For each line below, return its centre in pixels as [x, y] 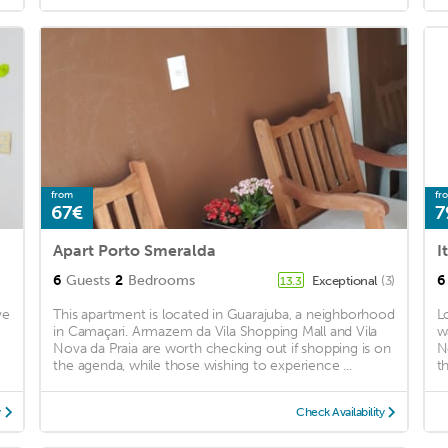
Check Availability [340, 411]
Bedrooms [162, 280]
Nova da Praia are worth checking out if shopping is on [222, 348]
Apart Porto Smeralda [135, 250]
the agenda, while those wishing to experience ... [202, 365]
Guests [88, 280]
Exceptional [346, 280]
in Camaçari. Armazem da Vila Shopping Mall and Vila [215, 331]
